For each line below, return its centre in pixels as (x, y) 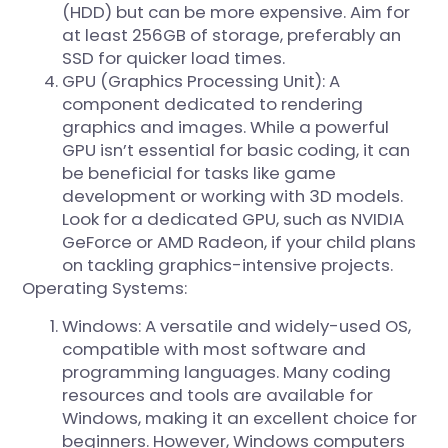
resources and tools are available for (218, 394)
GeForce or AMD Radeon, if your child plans (239, 242)
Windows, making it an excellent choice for (240, 417)
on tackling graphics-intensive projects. (228, 265)
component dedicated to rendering (213, 104)
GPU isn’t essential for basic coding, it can (236, 150)
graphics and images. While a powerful (226, 127)
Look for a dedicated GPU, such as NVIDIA (233, 219)
